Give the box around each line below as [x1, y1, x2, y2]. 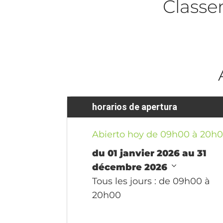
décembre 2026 [92, 161, 170, 173]
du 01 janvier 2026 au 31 [92, 147, 207, 159]
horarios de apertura [92, 101, 178, 112]
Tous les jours [92, 175, 152, 187]
